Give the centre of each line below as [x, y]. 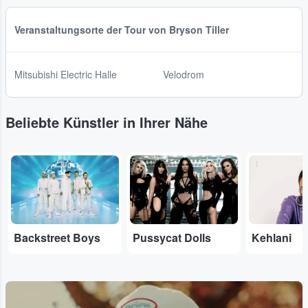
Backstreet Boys [57, 238]
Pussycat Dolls [172, 238]
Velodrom [184, 75]
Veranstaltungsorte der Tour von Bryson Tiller [122, 30]
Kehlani [271, 238]
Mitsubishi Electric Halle [66, 75]
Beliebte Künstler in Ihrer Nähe [107, 122]
